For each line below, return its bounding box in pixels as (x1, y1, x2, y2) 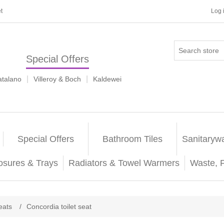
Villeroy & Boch (33, 75, 81, 83)
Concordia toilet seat (26, 202, 91, 210)
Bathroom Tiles (102, 134, 162, 144)
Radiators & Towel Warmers (68, 158, 179, 168)
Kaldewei (93, 75, 121, 83)
